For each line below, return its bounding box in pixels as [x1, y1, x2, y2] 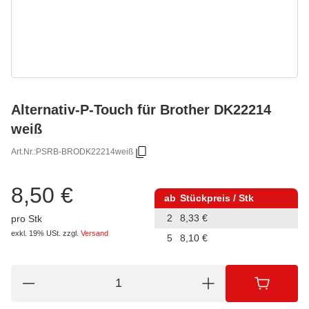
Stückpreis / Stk [179, 192, 254, 203]
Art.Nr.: [11, 147, 36, 157]
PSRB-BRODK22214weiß [36, 147, 133, 157]
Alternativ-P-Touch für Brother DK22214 [11, 101, 271, 117]
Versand [81, 229, 108, 238]
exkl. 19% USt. [11, 229, 61, 238]
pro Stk [11, 213, 42, 225]
